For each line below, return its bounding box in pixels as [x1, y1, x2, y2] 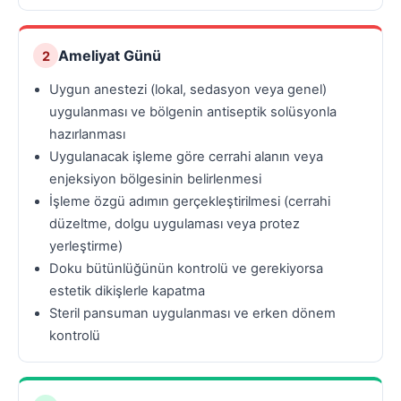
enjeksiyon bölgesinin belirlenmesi [49, 171, 261, 188]
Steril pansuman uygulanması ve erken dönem [49, 305, 336, 322]
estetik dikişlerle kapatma [49, 283, 205, 300]
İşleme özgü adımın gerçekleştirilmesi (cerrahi [49, 193, 330, 210]
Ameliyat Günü [58, 47, 161, 65]
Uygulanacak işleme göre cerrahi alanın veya [49, 149, 323, 166]
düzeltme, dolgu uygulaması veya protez [49, 216, 300, 233]
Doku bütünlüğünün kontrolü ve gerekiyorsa [49, 260, 323, 277]
